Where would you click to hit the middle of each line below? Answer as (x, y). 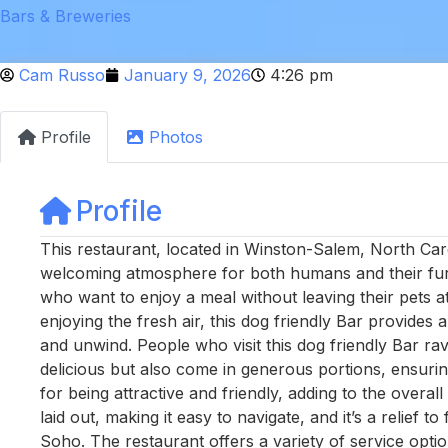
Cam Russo (62, 75)
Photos (176, 136)
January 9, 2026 (187, 75)
